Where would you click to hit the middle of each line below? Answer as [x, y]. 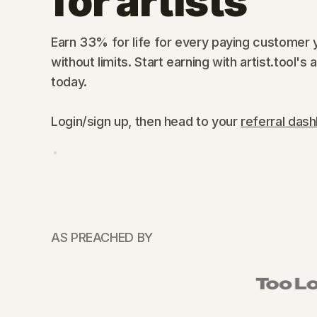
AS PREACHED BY [102, 237]
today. [69, 82]
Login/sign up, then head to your [146, 121]
